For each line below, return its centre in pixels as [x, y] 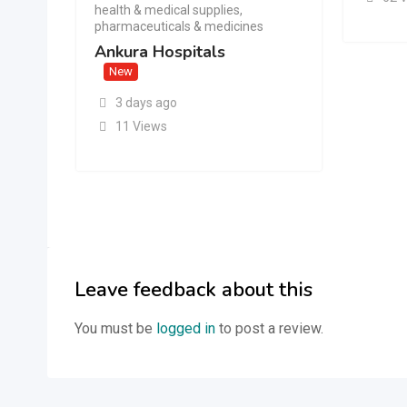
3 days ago [146, 103]
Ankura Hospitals [160, 52]
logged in [186, 328]
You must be [115, 328]
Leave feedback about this [194, 290]
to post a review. [269, 328]
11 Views [141, 126]
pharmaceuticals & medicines [179, 26]
